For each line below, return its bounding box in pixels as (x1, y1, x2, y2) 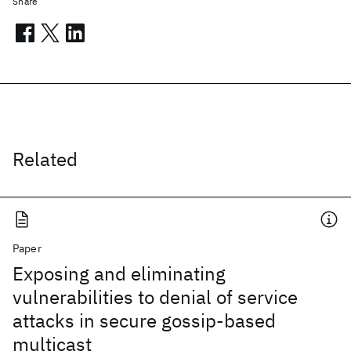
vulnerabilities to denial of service (13, 284, 298, 309)
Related (13, 147, 78, 172)
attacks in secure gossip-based (13, 308, 276, 333)
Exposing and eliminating (13, 261, 226, 286)
